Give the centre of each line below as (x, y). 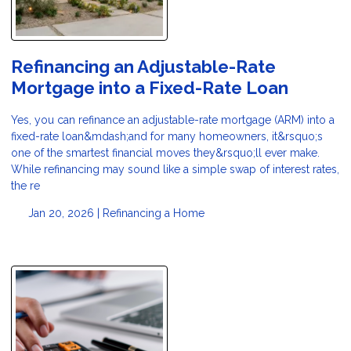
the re (25, 186)
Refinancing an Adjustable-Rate (143, 67)
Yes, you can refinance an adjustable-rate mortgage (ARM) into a (173, 120)
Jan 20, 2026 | (63, 213)
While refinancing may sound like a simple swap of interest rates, (175, 170)
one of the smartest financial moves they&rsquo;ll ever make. (165, 153)
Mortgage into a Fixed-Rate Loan (150, 88)
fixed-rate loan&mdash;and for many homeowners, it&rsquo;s (167, 137)
